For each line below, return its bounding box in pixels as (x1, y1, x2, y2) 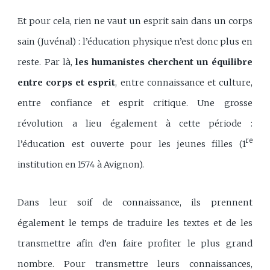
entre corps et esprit (17, 77, 116, 88)
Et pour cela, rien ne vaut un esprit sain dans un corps (17, 15, 253, 27)
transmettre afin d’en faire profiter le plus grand (17, 238, 253, 250)
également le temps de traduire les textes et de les (17, 218, 253, 229)
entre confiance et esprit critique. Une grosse (17, 97, 253, 108)
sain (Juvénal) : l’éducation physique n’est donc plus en (17, 36, 253, 47)
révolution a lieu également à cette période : (17, 118, 253, 129)
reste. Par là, (17, 56, 75, 67)
